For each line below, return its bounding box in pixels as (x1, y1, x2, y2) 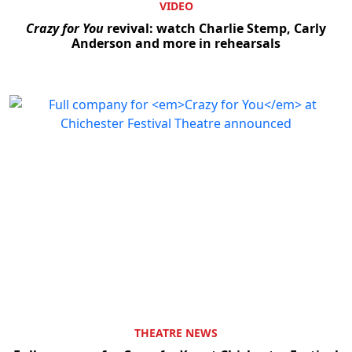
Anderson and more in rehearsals (71, 34, 280, 52)
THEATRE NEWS (134, 325, 218, 341)
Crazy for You (26, 19, 104, 37)
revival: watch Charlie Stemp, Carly (104, 19, 326, 37)
